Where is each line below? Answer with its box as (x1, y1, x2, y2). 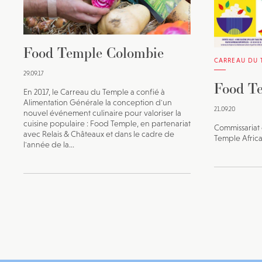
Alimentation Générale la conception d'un (23, 97, 172, 107)
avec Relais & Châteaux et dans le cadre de (23, 129, 174, 139)
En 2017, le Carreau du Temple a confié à (23, 87, 165, 96)
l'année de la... (23, 139, 74, 149)
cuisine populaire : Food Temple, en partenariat (23, 118, 191, 128)
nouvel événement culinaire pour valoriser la (23, 108, 181, 118)
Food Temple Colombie (23, 42, 164, 63)
